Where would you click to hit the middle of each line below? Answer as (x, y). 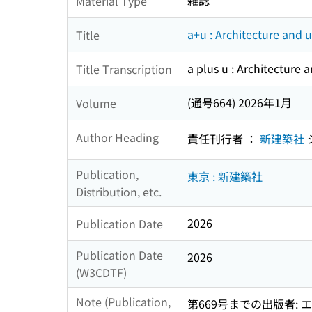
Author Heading (117, 137)
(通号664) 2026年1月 (240, 103)
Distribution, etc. (119, 192)
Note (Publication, (123, 302)
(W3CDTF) (101, 273)
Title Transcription (124, 69)
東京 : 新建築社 (225, 177)
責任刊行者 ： (224, 138)
